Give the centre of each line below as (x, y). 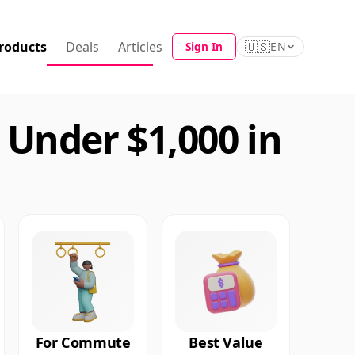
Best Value (226, 343)
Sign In (204, 46)
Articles (141, 46)
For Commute (83, 343)
